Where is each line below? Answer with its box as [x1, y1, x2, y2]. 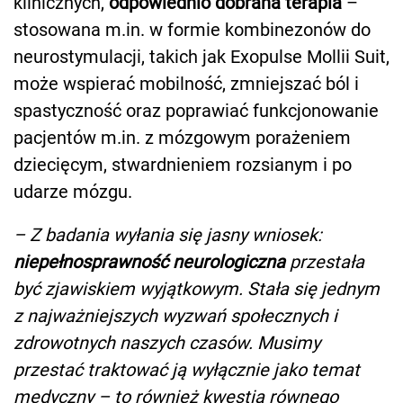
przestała [285, 250, 364, 273]
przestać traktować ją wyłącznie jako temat [13, 358, 360, 381]
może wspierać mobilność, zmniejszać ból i [13, 72, 359, 94]
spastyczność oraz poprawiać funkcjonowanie [13, 99, 379, 121]
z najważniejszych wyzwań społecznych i [13, 304, 337, 327]
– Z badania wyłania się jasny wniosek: [13, 223, 322, 246]
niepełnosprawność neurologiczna [13, 250, 285, 273]
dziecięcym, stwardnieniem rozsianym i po [13, 153, 352, 175]
